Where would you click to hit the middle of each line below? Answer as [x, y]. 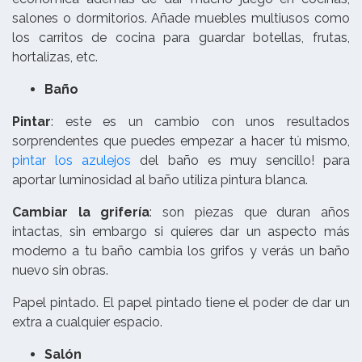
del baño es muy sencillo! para [240, 161]
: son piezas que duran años [250, 213]
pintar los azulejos [72, 161]
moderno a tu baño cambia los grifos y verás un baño [181, 251]
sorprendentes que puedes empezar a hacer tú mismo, [181, 141]
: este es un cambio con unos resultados [200, 122]
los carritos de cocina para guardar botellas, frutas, [181, 38]
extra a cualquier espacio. [89, 322]
